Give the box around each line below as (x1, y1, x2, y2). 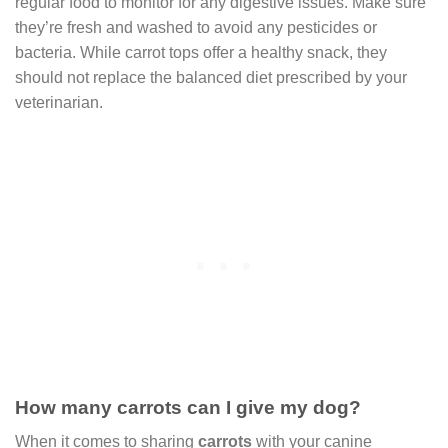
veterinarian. (15, 93, 103, 111)
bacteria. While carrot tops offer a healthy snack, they (15, 43, 387, 61)
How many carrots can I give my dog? (15, 396, 361, 418)
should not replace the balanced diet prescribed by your (15, 68, 407, 86)
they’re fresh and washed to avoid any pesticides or (15, 18, 377, 36)
